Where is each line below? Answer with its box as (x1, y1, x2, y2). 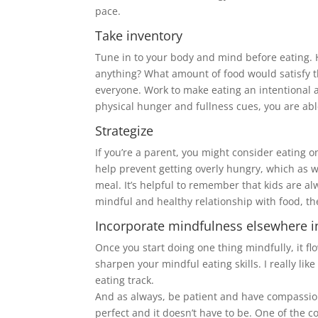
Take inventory (95, 27, 183, 45)
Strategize (95, 122, 154, 140)
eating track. (95, 273, 155, 287)
